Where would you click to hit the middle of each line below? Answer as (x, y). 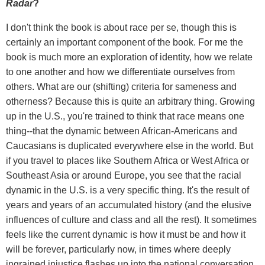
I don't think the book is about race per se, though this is (121, 27)
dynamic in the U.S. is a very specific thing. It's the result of (127, 190)
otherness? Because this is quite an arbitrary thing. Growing (130, 101)
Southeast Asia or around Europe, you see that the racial (124, 175)
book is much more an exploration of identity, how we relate (129, 57)
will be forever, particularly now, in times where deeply (118, 249)
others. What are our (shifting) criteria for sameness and (121, 86)
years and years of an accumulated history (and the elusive (129, 205)
